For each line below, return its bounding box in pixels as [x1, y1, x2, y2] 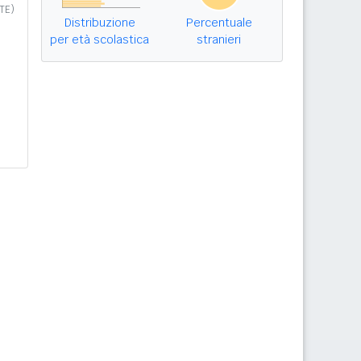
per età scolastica [50, 32, 149, 47]
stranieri [197, 32, 241, 47]
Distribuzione [64, 15, 135, 30]
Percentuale [185, 15, 252, 30]
